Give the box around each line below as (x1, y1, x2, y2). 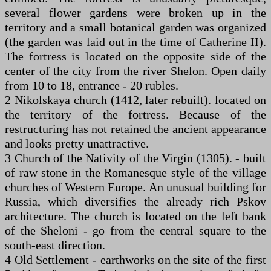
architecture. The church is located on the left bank (5, 209, 266, 223)
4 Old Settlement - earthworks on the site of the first (5, 253, 266, 267)
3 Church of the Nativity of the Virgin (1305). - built (5, 151, 266, 165)
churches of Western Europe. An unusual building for (5, 180, 266, 194)
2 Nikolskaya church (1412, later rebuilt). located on (5, 93, 266, 107)
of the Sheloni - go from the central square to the (5, 224, 266, 238)
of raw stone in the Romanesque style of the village (5, 166, 266, 180)
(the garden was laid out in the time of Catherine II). (5, 35, 266, 49)
